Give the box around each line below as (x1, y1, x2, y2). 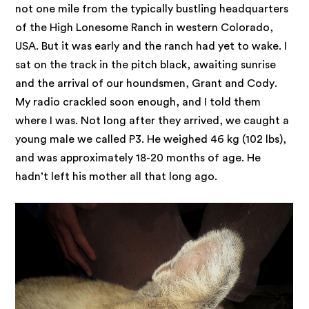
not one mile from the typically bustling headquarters (15, 3, 289, 14)
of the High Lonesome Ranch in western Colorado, (15, 21, 274, 33)
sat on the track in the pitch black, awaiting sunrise (15, 59, 277, 70)
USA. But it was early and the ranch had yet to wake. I (15, 40, 288, 52)
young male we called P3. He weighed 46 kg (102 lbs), (15, 133, 287, 145)
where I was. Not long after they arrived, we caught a (15, 114, 290, 126)
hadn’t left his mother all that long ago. (15, 170, 218, 182)
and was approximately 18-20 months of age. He (15, 152, 261, 163)
